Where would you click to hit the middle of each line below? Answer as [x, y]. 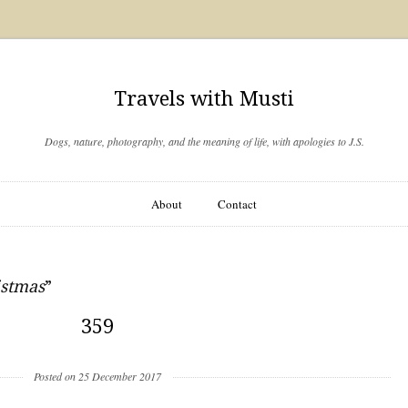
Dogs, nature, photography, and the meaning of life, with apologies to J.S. [204, 141]
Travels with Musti [204, 99]
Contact [237, 204]
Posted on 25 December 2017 [97, 376]
